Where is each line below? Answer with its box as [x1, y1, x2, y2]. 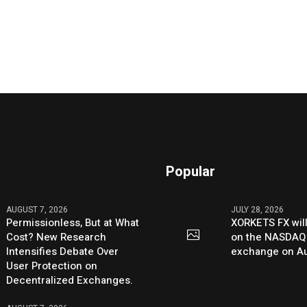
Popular [166, 162, 216, 182]
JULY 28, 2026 [231, 204, 284, 217]
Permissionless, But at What [6, 215, 140, 231]
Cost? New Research [6, 230, 107, 245]
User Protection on [6, 258, 98, 274]
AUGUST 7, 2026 [6, 204, 69, 217]
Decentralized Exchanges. [6, 273, 134, 288]
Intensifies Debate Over [6, 244, 119, 260]
